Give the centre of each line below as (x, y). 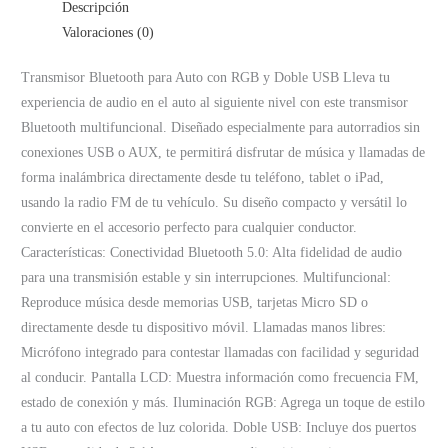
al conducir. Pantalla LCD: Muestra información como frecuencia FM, (220, 378)
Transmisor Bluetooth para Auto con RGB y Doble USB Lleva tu (206, 78)
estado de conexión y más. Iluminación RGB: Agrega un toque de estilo (223, 403)
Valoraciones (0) (108, 32)
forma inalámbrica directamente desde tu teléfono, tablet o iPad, (203, 178)
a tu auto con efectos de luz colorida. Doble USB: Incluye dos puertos (219, 428)
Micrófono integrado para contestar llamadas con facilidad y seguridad (220, 353)
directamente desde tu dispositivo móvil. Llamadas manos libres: (204, 328)
